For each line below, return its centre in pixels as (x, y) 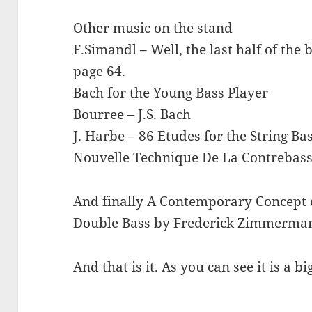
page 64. (100, 71)
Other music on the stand (153, 28)
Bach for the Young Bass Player (171, 93)
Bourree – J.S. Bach (132, 114)
